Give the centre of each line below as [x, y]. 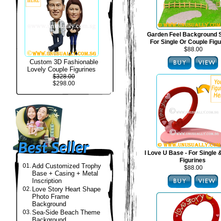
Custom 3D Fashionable [64, 62]
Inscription [47, 181]
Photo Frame [51, 197]
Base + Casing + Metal [65, 173]
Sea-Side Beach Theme [66, 212]
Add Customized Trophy [67, 166]
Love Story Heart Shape [66, 189]
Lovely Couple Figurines [61, 69]
